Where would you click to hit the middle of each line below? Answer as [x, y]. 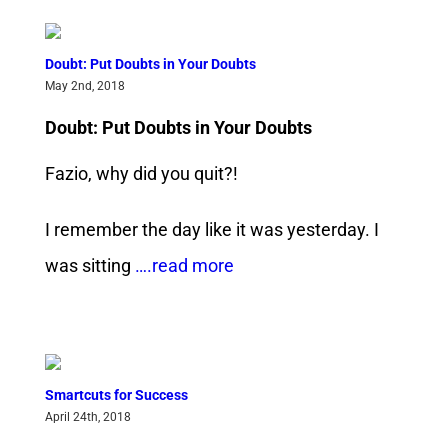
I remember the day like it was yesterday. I [211, 229]
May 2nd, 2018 [84, 86]
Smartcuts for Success [116, 394]
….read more [182, 265]
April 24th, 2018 [87, 416]
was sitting [87, 265]
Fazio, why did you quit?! [141, 173]
